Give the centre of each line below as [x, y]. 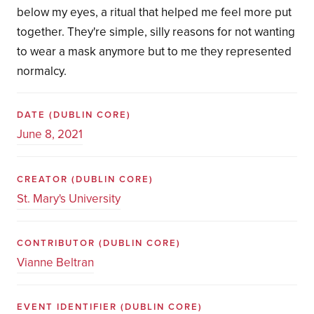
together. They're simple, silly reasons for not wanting [156, 32]
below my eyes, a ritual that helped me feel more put [154, 13]
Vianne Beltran [55, 262]
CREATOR [44, 179]
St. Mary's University [68, 198]
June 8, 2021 [49, 135]
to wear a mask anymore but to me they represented [154, 52]
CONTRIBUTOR [57, 243]
